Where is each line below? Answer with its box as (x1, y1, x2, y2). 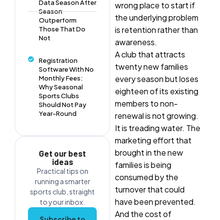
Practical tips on (36, 166, 88, 176)
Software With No (39, 65, 94, 74)
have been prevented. (115, 196, 196, 207)
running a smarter (34, 177, 90, 186)
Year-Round (39, 110, 77, 118)
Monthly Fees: (39, 74, 82, 82)
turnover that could (115, 184, 185, 195)
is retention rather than (115, 25, 198, 35)
